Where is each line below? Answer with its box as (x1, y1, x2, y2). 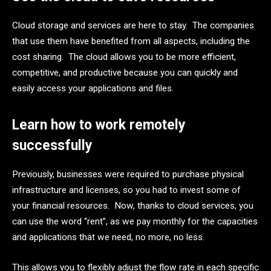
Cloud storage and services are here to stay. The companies (12, 19, 254, 31)
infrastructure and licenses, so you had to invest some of (12, 184, 241, 196)
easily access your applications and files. (12, 82, 174, 94)
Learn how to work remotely (12, 117, 186, 134)
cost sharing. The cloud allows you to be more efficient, (12, 51, 236, 62)
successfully (12, 137, 93, 154)
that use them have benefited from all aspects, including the (12, 35, 250, 47)
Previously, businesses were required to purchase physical (12, 169, 244, 180)
